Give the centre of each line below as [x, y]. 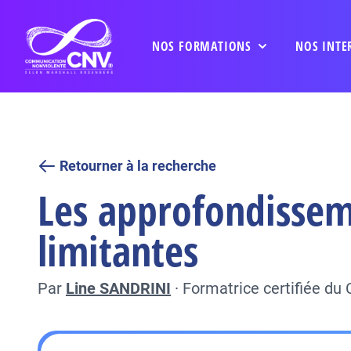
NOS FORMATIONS [201, 46]
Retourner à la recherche [138, 166]
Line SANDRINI [118, 288]
